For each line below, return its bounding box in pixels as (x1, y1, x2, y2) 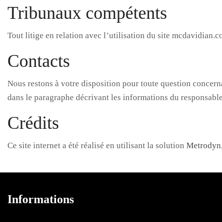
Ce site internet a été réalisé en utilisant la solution (7, 141, 186, 150)
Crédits (7, 113, 59, 133)
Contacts (7, 51, 70, 71)
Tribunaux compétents (7, 3, 167, 23)
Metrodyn (186, 141, 221, 150)
